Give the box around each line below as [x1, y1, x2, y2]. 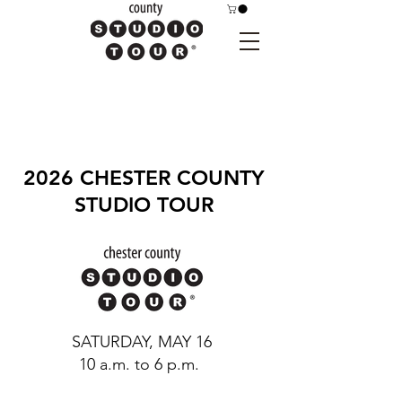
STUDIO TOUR [74, 192, 214, 218]
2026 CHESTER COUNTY [23, 165, 264, 191]
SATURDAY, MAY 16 [71, 332, 216, 353]
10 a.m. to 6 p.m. [79, 354, 208, 375]
